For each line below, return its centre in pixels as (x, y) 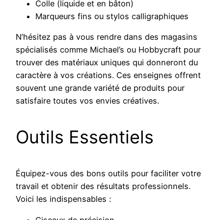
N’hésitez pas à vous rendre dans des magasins (107, 37)
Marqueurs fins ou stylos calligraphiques (112, 16)
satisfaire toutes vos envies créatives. (87, 101)
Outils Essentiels (85, 137)
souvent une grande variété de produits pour (100, 88)
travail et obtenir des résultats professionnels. (103, 186)
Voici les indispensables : (63, 199)
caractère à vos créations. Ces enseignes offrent (108, 75)
